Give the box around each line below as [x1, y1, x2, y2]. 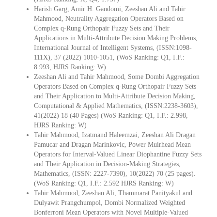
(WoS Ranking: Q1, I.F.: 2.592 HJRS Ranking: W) [34, 179, 174, 187]
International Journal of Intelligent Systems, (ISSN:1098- [34, 44, 192, 51]
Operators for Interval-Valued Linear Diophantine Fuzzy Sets [34, 150, 201, 158]
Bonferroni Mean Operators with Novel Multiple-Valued [34, 208, 188, 216]
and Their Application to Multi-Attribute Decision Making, [34, 92, 196, 100]
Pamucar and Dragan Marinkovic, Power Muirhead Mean [34, 140, 191, 148]
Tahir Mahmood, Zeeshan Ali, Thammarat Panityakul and [34, 189, 192, 197]
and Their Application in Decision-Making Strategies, [34, 160, 181, 168]
